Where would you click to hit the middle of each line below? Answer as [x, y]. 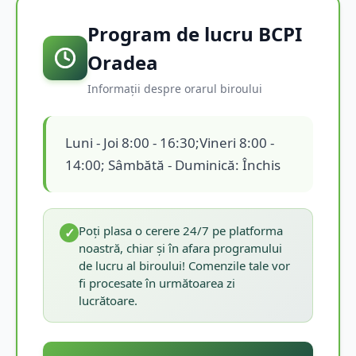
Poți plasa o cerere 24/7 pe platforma [181, 230]
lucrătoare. [108, 300]
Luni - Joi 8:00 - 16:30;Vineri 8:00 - [170, 142]
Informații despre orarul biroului [175, 88]
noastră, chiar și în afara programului [180, 248]
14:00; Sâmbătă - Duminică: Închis [173, 164]
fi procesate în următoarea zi [157, 282]
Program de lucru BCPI [195, 33]
